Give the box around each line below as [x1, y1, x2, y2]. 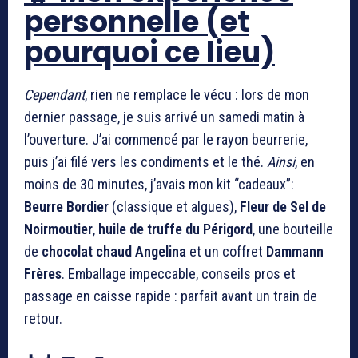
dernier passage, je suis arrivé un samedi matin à [24, 108, 304, 125]
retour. [24, 309, 62, 327]
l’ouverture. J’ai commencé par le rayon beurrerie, [24, 130, 308, 148]
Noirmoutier [24, 220, 93, 237]
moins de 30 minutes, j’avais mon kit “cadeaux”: [24, 175, 294, 193]
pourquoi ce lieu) [24, 31, 275, 73]
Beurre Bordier [24, 197, 109, 215]
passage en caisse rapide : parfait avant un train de [24, 287, 317, 304]
